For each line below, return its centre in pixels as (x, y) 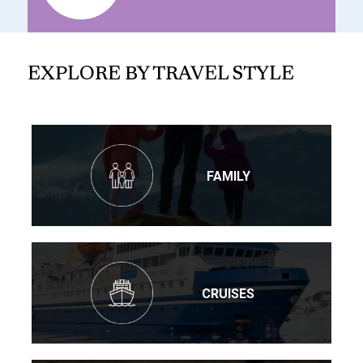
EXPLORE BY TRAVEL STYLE (161, 75)
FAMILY (228, 176)
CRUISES (228, 293)
